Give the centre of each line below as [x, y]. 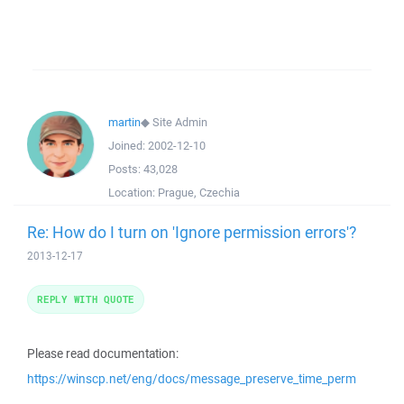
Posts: [126, 169]
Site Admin [180, 122]
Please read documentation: [103, 353]
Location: [133, 193]
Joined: [128, 146]
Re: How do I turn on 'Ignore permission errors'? [192, 232]
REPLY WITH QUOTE [86, 299]
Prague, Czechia [199, 193]
